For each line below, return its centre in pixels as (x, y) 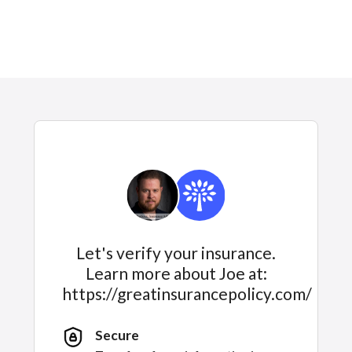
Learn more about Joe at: (176, 273)
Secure (117, 335)
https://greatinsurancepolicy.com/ (187, 293)
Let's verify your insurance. (176, 253)
